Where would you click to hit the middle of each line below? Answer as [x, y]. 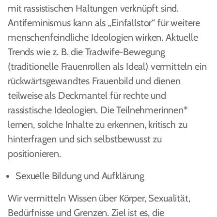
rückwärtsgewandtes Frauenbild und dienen [94, 81]
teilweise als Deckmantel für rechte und [87, 95]
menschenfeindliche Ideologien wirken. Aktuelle [103, 37]
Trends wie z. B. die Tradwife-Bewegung [86, 52]
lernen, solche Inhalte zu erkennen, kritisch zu [98, 124]
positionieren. [34, 154]
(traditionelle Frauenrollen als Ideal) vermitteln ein [107, 66]
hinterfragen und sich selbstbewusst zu [85, 139]
